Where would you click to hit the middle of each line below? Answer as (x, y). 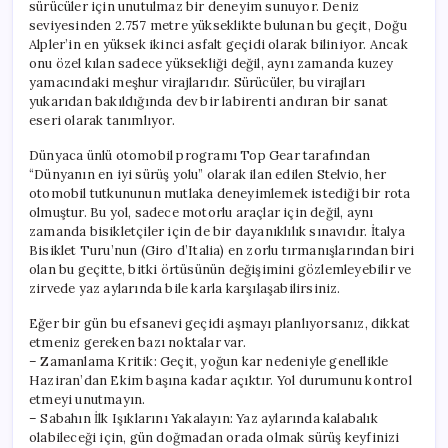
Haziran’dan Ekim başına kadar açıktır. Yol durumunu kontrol (220, 380)
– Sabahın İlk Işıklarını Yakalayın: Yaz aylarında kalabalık (203, 418)
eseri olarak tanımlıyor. (102, 120)
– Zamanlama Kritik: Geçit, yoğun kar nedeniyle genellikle (209, 361)
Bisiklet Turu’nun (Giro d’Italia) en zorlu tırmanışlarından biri (221, 250)
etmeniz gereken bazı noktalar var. (137, 342)
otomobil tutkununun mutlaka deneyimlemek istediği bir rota (220, 193)
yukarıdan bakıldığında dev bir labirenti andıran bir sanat (209, 101)
